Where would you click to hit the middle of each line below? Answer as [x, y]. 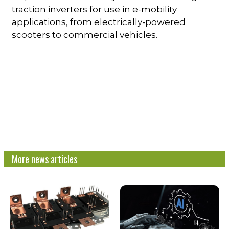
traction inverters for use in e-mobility [95, 9]
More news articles [45, 159]
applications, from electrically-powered [99, 22]
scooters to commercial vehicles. [85, 35]
